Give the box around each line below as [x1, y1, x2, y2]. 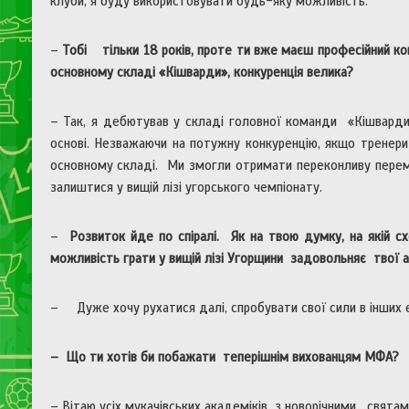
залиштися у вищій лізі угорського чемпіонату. [49, 179, 341, 196]
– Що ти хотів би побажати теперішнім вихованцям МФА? [49, 349, 399, 366]
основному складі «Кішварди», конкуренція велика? [49, 64, 372, 81]
